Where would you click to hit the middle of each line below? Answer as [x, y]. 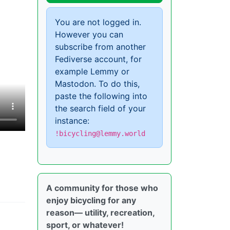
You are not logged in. [98, 22]
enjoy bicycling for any [91, 200]
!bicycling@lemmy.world [100, 134]
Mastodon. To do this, [97, 84]
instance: [72, 121]
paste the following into [101, 96]
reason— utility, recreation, [100, 213]
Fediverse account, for [98, 59]
